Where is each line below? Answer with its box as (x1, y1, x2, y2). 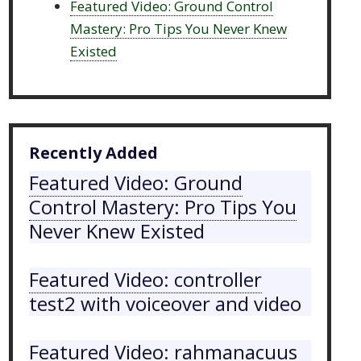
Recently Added (29, 142, 159, 164)
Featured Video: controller (29, 266, 263, 293)
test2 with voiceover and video (29, 290, 302, 317)
